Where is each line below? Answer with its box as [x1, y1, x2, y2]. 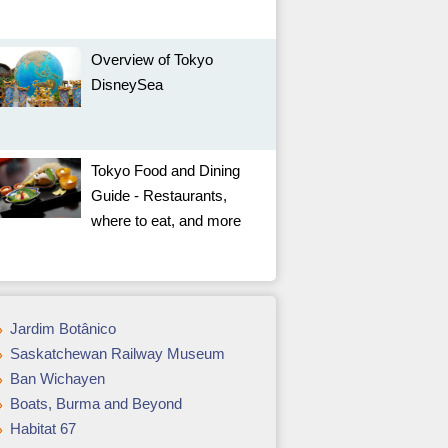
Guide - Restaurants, [91, 187, 227, 204]
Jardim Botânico [10, 320, 116, 337]
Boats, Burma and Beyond [10, 395, 182, 412]
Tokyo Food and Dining [91, 162, 240, 179]
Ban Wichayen [10, 370, 105, 387]
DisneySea [91, 76, 163, 93]
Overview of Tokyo [91, 51, 213, 68]
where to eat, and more [91, 212, 241, 229]
